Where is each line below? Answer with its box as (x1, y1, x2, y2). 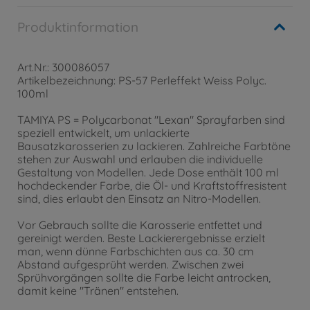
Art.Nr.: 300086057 (17, 60, 109, 74)
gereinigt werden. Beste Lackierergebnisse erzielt (17, 231, 265, 245)
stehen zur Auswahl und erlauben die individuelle (17, 152, 263, 166)
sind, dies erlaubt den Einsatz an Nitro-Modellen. (17, 192, 261, 206)
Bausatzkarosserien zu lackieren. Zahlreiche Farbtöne (17, 139, 291, 153)
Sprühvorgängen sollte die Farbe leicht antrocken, (17, 271, 271, 284)
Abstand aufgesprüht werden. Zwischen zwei (17, 257, 244, 271)
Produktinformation (17, 19, 138, 35)
